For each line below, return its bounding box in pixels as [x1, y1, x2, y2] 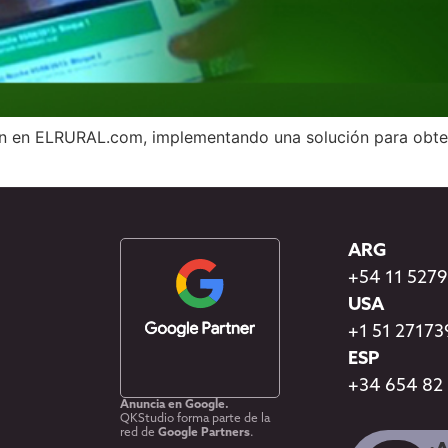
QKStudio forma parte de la [120, 413, 270, 426]
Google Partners [158, 427, 250, 440]
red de [120, 427, 158, 440]
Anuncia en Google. [120, 399, 229, 412]
